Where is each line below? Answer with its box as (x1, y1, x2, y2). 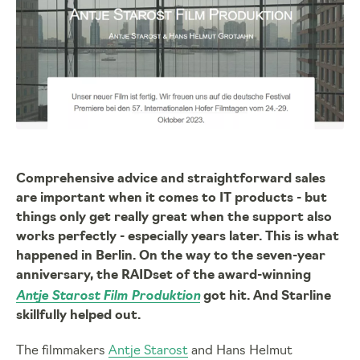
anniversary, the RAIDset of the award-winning (16, 269, 311, 283)
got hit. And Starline (200, 290, 331, 304)
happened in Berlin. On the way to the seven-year (16, 250, 325, 264)
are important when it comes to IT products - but (16, 192, 327, 206)
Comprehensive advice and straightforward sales (16, 173, 325, 186)
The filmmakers (16, 345, 108, 358)
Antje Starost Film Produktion (16, 287, 200, 304)
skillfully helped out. (16, 309, 141, 323)
